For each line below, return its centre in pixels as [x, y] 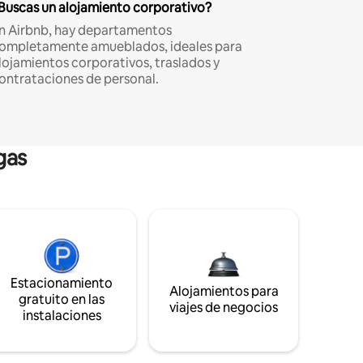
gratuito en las [62, 300]
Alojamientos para [224, 292]
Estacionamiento [62, 284]
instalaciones [62, 316]
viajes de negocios [224, 308]
